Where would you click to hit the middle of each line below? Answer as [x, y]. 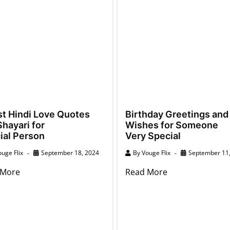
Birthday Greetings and [177, 114]
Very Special [153, 136]
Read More [146, 172]
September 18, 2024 [70, 152]
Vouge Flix [156, 152]
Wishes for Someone [172, 125]
